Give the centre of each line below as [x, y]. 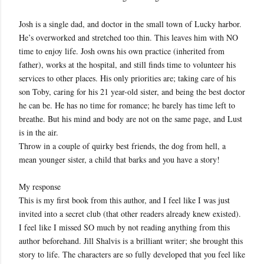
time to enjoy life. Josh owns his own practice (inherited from [122, 51]
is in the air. [39, 132]
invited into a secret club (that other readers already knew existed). [130, 214]
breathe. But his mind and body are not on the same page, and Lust [131, 119]
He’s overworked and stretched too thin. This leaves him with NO [128, 37]
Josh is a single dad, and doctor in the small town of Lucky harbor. [130, 24]
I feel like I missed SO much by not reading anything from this [124, 227]
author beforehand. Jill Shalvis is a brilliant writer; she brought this [131, 241]
